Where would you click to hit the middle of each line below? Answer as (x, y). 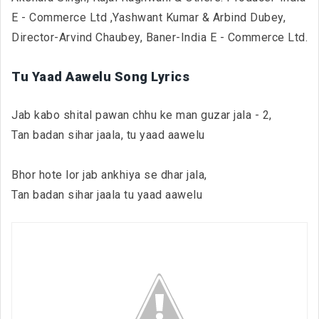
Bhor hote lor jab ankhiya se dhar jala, (109, 174)
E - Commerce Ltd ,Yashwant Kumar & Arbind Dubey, (148, 17)
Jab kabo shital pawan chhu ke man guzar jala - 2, (142, 115)
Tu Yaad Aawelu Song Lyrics (100, 76)
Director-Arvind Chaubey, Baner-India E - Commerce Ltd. (159, 37)
